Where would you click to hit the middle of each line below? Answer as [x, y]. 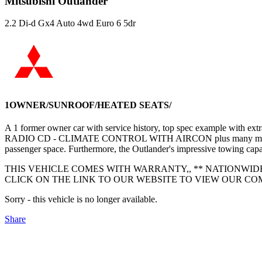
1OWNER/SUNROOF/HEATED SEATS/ [88, 105]
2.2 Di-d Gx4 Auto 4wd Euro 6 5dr [70, 23]
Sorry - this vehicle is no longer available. [81, 199]
